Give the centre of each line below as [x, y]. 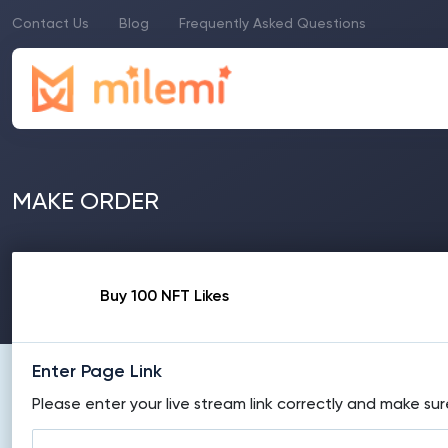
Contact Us [50, 24]
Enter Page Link [97, 372]
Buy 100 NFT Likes [164, 297]
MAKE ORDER [85, 202]
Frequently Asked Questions [272, 24]
